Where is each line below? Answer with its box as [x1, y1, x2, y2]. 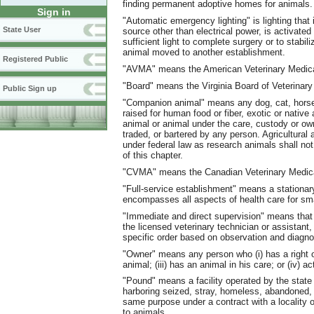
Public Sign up [3, 84, 57, 93]
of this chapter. [123, 149, 183, 161]
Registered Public [3, 55, 68, 64]
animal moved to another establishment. [123, 46, 285, 57]
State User [3, 25, 41, 34]
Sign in [36, 6, 71, 18]
